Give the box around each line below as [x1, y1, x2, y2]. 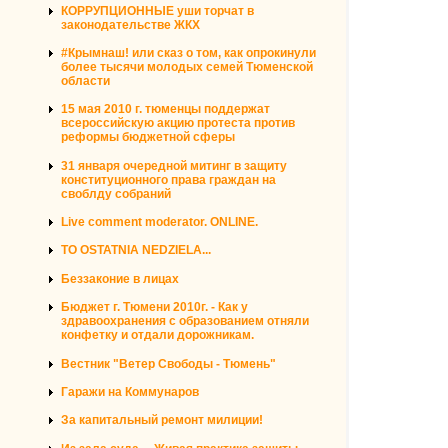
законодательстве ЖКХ [61, 17, 200, 32]
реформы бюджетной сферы [61, 130, 235, 145]
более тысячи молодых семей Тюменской [61, 59, 313, 74]
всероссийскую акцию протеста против [61, 116, 295, 131]
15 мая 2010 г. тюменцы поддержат [61, 102, 270, 117]
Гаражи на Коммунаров [61, 385, 199, 400]
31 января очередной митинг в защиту [61, 158, 287, 173]
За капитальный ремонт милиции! [61, 413, 263, 428]
